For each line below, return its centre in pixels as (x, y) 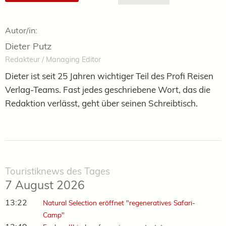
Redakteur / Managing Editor (53, 59)
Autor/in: (21, 30)
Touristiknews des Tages (58, 171)
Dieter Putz (28, 46)
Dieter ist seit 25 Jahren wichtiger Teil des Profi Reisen (109, 76)
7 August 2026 (45, 185)
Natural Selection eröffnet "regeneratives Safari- (119, 202)
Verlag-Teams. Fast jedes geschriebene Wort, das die (108, 89)
